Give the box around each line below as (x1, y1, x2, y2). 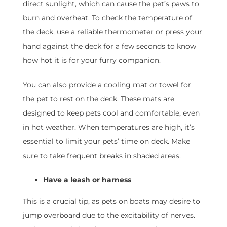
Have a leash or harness (43, 175, 131, 185)
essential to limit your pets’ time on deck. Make (22, 137, 190, 146)
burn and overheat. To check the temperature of (22, 13, 192, 23)
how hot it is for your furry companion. (22, 56, 161, 65)
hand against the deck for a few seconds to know (22, 42, 196, 51)
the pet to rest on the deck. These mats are (22, 94, 174, 104)
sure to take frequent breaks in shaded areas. (22, 151, 181, 161)
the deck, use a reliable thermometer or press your (22, 27, 202, 37)
